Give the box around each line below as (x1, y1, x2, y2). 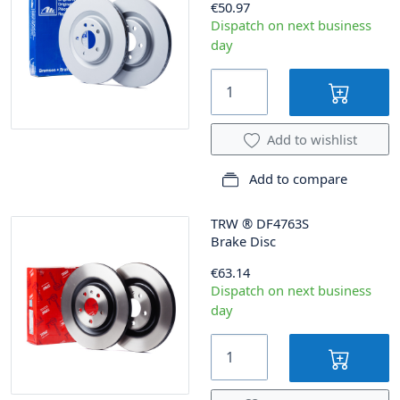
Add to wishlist (266, 130, 357, 149)
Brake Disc (211, 232, 276, 251)
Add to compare (246, 170, 347, 188)
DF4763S (256, 214, 309, 233)
